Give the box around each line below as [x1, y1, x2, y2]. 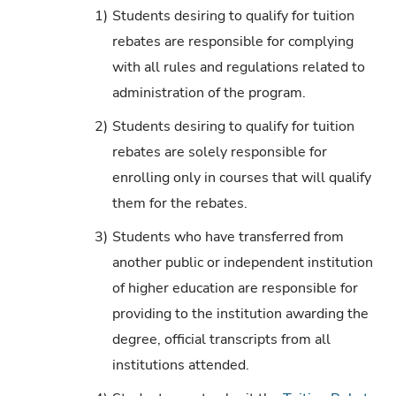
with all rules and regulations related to [111, 57, 365, 77]
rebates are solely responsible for [111, 141, 327, 162]
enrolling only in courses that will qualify [111, 167, 371, 187]
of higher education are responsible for [111, 278, 358, 298]
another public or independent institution [111, 252, 373, 272]
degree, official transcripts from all [111, 329, 331, 349]
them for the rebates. [111, 193, 247, 213]
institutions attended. [111, 354, 249, 375]
